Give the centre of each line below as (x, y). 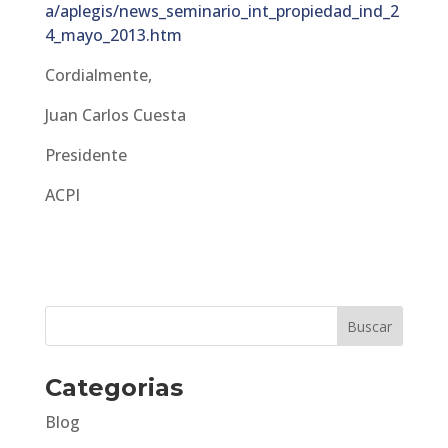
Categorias (113, 387)
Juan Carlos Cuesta (115, 115)
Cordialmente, (98, 75)
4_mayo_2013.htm (113, 35)
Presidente (85, 155)
